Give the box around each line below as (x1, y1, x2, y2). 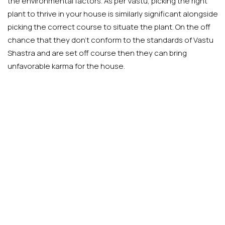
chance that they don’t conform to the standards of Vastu (8, 35, 213, 46)
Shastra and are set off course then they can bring (8, 48, 187, 59)
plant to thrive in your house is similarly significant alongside (8, 9, 218, 20)
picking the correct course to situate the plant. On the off (8, 22, 210, 33)
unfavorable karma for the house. (8, 61, 125, 72)
